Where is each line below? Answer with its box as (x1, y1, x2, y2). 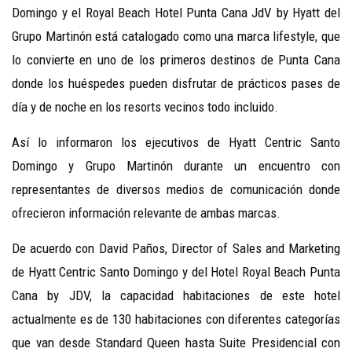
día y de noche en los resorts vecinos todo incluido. (12, 99, 278, 115)
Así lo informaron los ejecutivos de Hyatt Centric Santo (12, 134, 340, 151)
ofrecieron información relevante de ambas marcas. (12, 205, 280, 222)
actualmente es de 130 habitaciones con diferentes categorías (12, 311, 340, 328)
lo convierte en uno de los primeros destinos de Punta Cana (12, 52, 340, 68)
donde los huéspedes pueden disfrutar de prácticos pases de (12, 75, 340, 92)
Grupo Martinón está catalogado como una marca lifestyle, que (12, 28, 340, 45)
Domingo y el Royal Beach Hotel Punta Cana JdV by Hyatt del (12, 5, 340, 21)
